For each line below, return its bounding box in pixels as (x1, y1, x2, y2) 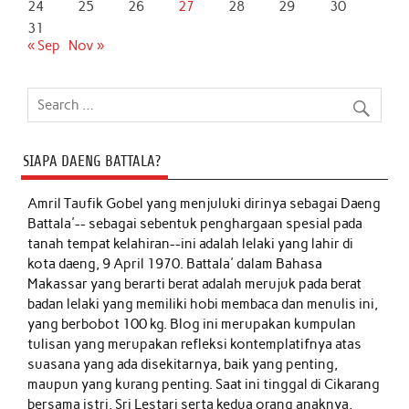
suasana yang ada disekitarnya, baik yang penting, (27, 356, 339, 373)
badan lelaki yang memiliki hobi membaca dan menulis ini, (27, 296, 379, 313)
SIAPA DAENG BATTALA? (22, 152, 161, 170)
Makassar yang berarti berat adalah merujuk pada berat (27, 276, 362, 293)
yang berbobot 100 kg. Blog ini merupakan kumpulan (27, 316, 357, 333)
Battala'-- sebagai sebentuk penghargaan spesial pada (27, 215, 363, 233)
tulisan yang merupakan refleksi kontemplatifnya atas (27, 336, 362, 353)
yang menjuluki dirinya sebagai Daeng (146, 195, 382, 213)
